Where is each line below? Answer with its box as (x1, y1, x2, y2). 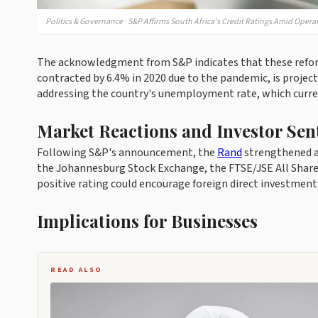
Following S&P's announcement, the (37, 145, 217, 160)
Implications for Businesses (37, 209, 258, 232)
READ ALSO (50, 265, 103, 275)
